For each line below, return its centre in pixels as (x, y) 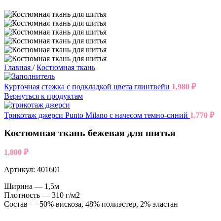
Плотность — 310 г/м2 (42, 195)
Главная (18, 67)
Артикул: (20, 170)
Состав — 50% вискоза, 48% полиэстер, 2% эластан (91, 204)
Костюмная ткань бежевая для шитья (90, 133)
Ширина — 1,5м (32, 186)
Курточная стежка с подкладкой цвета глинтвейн (88, 87)
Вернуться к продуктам (43, 96)
